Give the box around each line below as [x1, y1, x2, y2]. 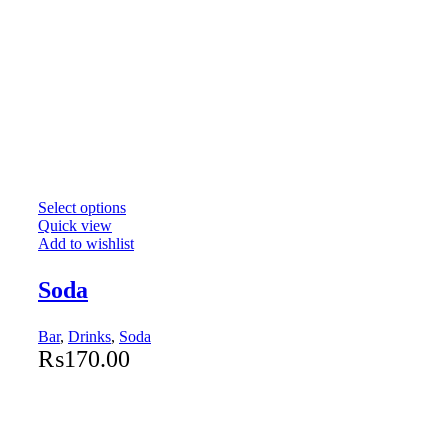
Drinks [68, 327, 111, 345]
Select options [38, 198, 126, 216]
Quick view [38, 216, 112, 234]
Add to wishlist [38, 234, 134, 252]
